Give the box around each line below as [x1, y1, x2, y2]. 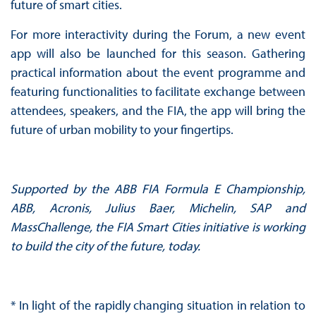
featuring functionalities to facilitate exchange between [10, 83, 306, 99]
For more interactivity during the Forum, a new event [10, 25, 306, 42]
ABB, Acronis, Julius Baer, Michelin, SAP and [10, 199, 306, 216]
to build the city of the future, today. [10, 237, 200, 254]
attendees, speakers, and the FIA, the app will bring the [10, 102, 306, 119]
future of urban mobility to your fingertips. [10, 121, 233, 138]
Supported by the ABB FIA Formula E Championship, [10, 180, 306, 197]
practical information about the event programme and [10, 63, 306, 80]
